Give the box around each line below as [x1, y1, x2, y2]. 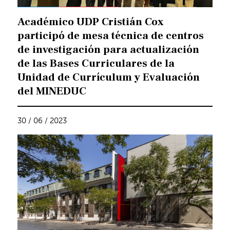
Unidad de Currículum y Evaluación [17, 70, 200, 85]
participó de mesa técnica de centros [17, 29, 204, 43]
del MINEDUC [17, 84, 87, 99]
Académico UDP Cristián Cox [17, 15, 164, 29]
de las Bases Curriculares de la [17, 56, 175, 71]
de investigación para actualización [17, 43, 200, 57]
